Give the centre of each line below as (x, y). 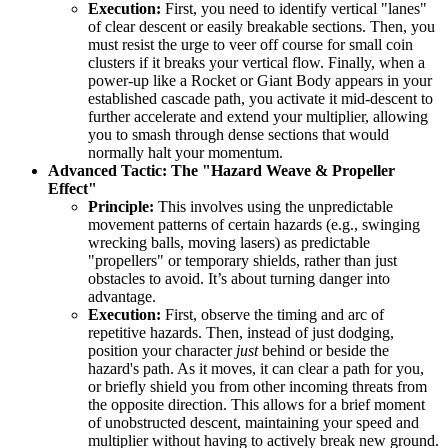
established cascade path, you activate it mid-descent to (260, 99)
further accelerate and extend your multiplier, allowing (258, 117)
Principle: (121, 207)
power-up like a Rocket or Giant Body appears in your (260, 81)
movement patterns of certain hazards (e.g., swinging (254, 225)
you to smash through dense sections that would (238, 135)
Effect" (72, 189)
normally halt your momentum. (185, 153)
